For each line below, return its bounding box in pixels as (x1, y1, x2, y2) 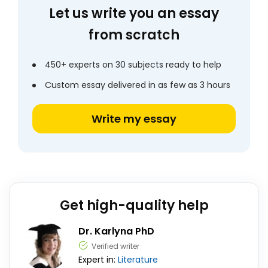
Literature (118, 254, 158, 266)
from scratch (89, 26, 179, 44)
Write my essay (92, 111, 176, 126)
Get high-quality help (59, 196, 209, 215)
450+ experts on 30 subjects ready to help (45, 59, 221, 71)
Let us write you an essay (49, 4, 219, 23)
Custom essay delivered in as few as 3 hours (45, 79, 230, 91)
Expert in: (78, 254, 118, 266)
